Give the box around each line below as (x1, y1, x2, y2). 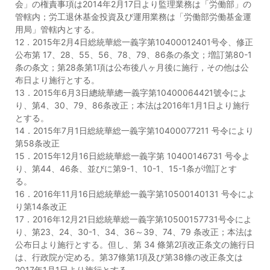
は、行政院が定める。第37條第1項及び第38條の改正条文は (15, 252, 243, 262)
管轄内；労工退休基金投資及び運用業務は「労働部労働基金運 (15, 11, 251, 22)
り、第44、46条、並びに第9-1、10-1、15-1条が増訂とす (15, 163, 237, 174)
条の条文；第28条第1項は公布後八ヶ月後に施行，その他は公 (15, 62, 249, 72)
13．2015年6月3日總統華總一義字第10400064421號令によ (15, 87, 247, 98)
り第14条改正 (15, 201, 67, 212)
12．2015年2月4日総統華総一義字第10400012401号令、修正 (15, 37, 253, 47)
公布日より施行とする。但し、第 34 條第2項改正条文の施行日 (15, 239, 255, 250)
